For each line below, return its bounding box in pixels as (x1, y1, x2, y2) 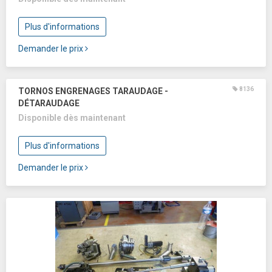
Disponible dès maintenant (18, 113, 126, 123)
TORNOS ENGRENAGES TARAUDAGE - (18, 86, 168, 96)
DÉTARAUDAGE (18, 98, 80, 108)
